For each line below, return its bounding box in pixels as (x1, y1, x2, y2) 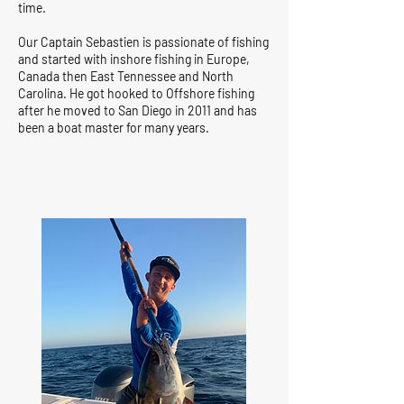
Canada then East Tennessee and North (18, 69, 234, 84)
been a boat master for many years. (18, 120, 209, 135)
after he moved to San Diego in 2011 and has (18, 103, 257, 118)
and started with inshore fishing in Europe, (18, 51, 250, 67)
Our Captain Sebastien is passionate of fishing (18, 34, 269, 50)
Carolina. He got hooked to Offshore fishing (18, 86, 254, 101)
